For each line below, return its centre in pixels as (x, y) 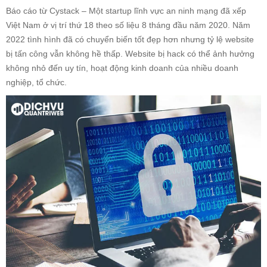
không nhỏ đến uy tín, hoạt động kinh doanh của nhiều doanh (122, 68)
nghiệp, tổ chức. (36, 83)
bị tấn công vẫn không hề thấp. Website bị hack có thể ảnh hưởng (130, 54)
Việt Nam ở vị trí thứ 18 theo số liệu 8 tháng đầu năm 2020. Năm (128, 25)
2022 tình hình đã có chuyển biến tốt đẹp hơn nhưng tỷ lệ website (130, 40)
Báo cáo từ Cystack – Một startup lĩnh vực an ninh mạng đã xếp (126, 11)
